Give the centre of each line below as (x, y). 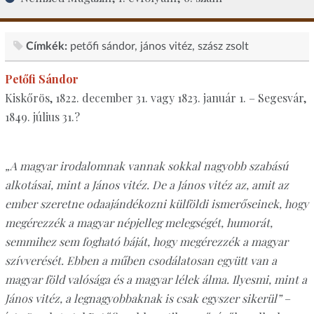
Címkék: (46, 46)
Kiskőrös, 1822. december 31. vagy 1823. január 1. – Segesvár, (155, 98)
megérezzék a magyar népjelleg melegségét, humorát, (138, 223)
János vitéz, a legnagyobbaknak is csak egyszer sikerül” (143, 299)
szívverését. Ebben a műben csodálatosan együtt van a (141, 261)
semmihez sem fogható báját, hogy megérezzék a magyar (146, 242)
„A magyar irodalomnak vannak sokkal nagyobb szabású (146, 166)
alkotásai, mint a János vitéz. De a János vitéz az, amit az (146, 185)
